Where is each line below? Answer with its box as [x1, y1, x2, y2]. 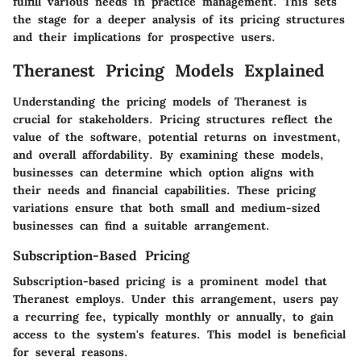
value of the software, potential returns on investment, [13, 129, 341, 144]
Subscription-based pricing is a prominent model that [13, 273, 327, 288]
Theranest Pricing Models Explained [13, 60, 325, 82]
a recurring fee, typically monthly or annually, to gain [13, 309, 334, 324]
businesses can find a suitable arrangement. [13, 218, 270, 233]
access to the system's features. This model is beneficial [13, 326, 346, 342]
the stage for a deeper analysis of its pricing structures [13, 12, 345, 27]
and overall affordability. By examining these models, [13, 147, 324, 162]
